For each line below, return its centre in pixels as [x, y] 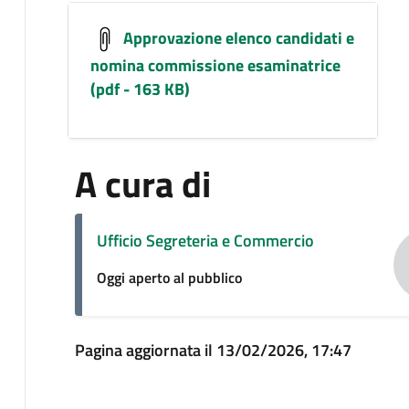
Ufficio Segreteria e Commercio [205, 240]
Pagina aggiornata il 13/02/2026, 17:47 [213, 350]
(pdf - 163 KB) [140, 89]
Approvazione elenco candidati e [236, 37]
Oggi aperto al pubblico [169, 277]
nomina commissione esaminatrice [215, 65]
